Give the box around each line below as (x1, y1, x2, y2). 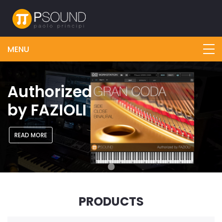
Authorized (7, 80, 92, 103)
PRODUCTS (78, 193, 144, 210)
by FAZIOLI (7, 99, 87, 121)
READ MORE (14, 130, 47, 139)
